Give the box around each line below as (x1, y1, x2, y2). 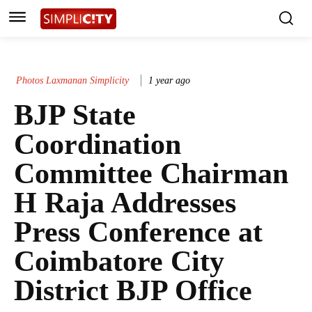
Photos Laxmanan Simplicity (16, 75, 129, 86)
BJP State (14, 99, 136, 132)
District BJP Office (14, 274, 252, 307)
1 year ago (148, 75, 190, 86)
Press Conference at (14, 216, 263, 249)
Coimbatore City (14, 245, 224, 278)
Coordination (14, 128, 181, 161)
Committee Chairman (14, 157, 288, 190)
